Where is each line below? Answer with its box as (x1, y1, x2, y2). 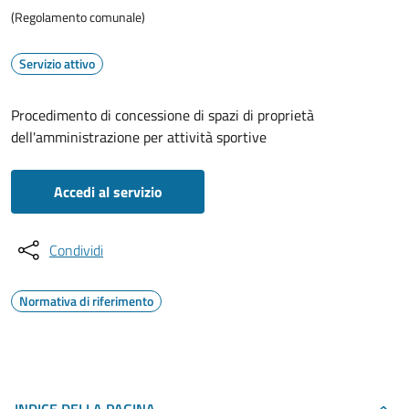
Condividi (49, 239, 103, 261)
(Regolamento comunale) (11, 7, 145, 26)
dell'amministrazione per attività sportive (11, 126, 267, 148)
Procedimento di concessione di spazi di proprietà (11, 104, 314, 126)
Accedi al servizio (53, 181, 163, 203)
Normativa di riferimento (19, 291, 153, 310)
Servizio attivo (19, 54, 95, 73)
